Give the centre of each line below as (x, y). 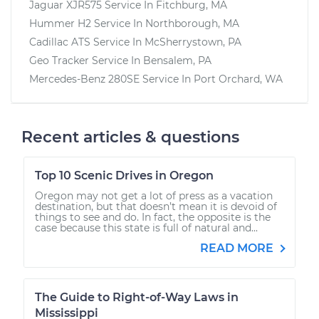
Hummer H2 (60, 23)
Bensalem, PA (177, 60)
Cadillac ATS (60, 42)
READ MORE (238, 248)
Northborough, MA (192, 23)
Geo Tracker (59, 60)
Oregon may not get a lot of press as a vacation (154, 195)
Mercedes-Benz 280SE (84, 79)
